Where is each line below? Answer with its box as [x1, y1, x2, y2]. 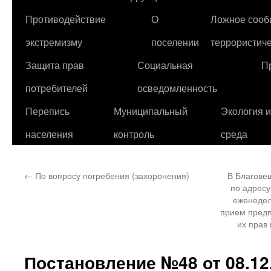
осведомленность [137, 81, 217, 94]
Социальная [137, 58, 193, 71]
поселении [151, 35, 199, 48]
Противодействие [25, 12, 106, 25]
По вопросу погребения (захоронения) [33, 169, 189, 181]
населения [25, 127, 73, 140]
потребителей [25, 81, 88, 94]
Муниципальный [114, 104, 188, 117]
